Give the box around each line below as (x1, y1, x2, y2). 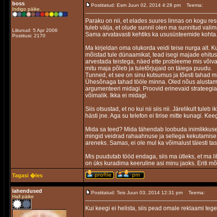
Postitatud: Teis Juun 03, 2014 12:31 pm (91, 190, 183, 195)
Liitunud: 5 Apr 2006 (12, 28, 58, 33)
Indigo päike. (12, 6, 41, 12)
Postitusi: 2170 (12, 33, 46, 38)
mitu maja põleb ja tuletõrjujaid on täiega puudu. (85, 65, 212, 72)
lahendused (12, 188, 42, 194)
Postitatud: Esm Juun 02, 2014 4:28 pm (91, 2, 181, 8)
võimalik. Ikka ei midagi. (85, 92, 148, 99)
